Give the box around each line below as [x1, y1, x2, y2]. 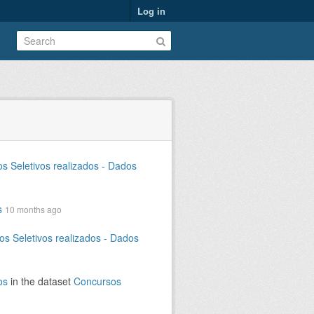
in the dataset [8, 274, 74, 288]
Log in [137, 4, 165, 18]
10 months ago [5, 203, 62, 215]
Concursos [74, 274, 121, 288]
